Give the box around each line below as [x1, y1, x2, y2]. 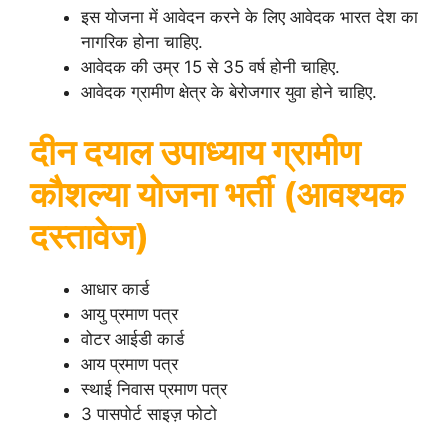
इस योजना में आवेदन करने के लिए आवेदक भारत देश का [81, 7, 418, 27]
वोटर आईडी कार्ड [81, 328, 184, 349]
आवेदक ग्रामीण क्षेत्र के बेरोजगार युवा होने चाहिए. [81, 82, 377, 102]
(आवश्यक [283, 172, 404, 215]
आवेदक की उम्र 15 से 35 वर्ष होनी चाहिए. [81, 57, 340, 77]
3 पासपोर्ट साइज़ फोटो [81, 403, 217, 424]
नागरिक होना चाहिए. [81, 32, 203, 52]
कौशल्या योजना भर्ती [30, 172, 273, 215]
